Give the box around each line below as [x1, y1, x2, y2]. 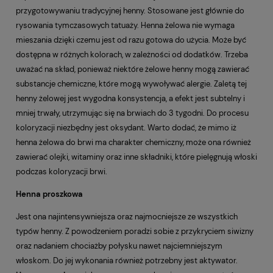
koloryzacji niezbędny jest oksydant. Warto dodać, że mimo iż [16, 122, 236, 133]
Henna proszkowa [16, 188, 83, 199]
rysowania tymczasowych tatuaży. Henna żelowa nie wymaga [16, 19, 235, 30]
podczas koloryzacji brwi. [16, 166, 107, 177]
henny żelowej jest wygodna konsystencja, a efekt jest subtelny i [16, 93, 245, 104]
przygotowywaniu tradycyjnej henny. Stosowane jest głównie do [16, 5, 244, 16]
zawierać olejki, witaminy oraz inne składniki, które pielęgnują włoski [16, 151, 257, 162]
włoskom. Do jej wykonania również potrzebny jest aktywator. [16, 255, 238, 266]
